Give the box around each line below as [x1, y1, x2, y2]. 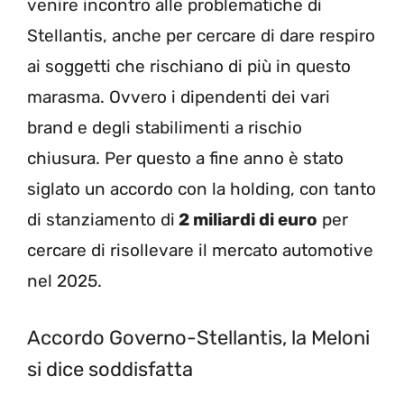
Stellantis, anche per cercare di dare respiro [27, 24, 375, 46]
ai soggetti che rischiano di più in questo [27, 55, 351, 77]
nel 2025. [27, 270, 102, 291]
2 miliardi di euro [175, 208, 317, 230]
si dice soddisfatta [27, 357, 193, 381]
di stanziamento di [27, 208, 175, 230]
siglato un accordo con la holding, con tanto [27, 178, 376, 199]
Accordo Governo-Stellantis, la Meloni [27, 326, 370, 350]
